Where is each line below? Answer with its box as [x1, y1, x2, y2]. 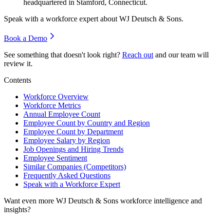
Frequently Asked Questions [23, 171, 110, 180]
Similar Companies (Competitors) [23, 162, 126, 171]
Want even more [4, 196, 56, 205]
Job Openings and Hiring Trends [23, 145, 124, 153]
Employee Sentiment [23, 153, 87, 162]
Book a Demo [4, 34, 47, 42]
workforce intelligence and [118, 196, 202, 205]
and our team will [155, 50, 209, 59]
